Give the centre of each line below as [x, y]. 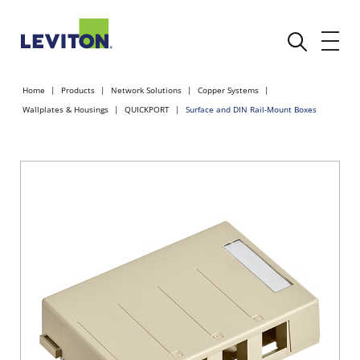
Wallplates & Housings [65, 109]
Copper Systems [228, 90]
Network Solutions [146, 90]
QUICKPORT [147, 109]
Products [78, 90]
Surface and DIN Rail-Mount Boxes [251, 109]
